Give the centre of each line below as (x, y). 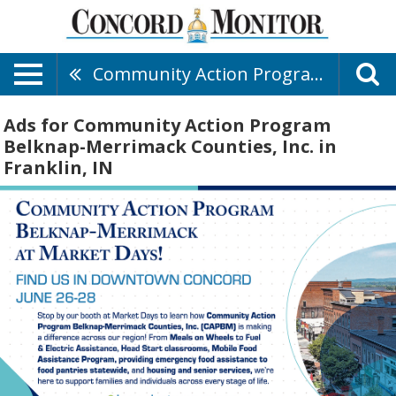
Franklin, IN (58, 168)
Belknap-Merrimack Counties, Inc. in (170, 146)
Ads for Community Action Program (167, 125)
